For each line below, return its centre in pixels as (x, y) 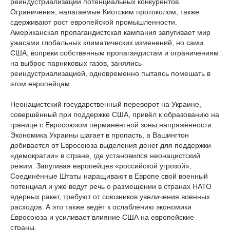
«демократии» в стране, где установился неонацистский (105, 156)
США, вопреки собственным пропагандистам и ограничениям (114, 53)
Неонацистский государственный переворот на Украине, (106, 104)
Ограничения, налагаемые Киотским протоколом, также (105, 12)
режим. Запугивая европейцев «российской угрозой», (101, 166)
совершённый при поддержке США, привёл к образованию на (115, 114)
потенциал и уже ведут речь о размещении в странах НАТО (111, 186)
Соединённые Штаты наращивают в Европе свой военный (109, 176)
